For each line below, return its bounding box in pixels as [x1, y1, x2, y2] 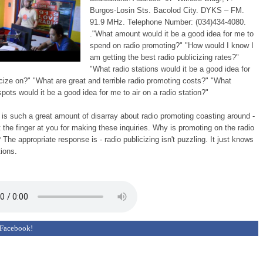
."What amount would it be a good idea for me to [90, 29, 254, 39]
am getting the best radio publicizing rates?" [90, 53, 239, 62]
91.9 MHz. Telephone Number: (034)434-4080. [90, 18, 246, 27]
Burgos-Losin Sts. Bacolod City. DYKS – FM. [90, 6, 244, 15]
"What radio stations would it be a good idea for [90, 65, 250, 74]
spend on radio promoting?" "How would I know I [90, 41, 254, 50]
